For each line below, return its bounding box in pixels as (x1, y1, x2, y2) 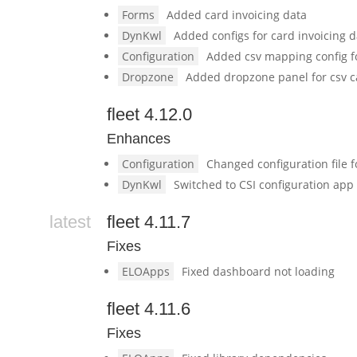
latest (49, 212, 92, 232)
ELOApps (122, 264, 171, 279)
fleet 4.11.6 (107, 299, 191, 319)
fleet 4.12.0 (107, 104, 193, 124)
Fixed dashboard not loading (182, 264, 335, 279)
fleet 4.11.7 (107, 212, 191, 232)
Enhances (107, 131, 171, 147)
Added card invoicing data (167, 7, 308, 22)
